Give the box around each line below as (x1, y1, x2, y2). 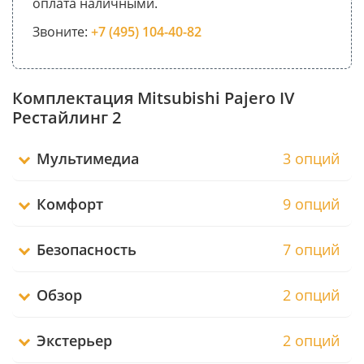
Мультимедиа (37, 148, 139, 168)
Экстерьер (37, 330, 112, 350)
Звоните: (32, 22, 91, 41)
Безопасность (37, 239, 136, 259)
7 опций (283, 239, 340, 259)
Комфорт (37, 193, 103, 214)
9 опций (283, 193, 340, 214)
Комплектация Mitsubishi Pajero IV (12, 86, 294, 109)
